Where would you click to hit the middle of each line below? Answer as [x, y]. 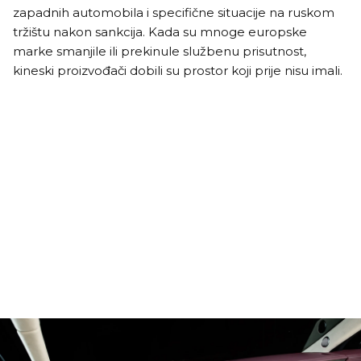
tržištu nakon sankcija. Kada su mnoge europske [160, 31]
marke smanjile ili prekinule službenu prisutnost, [160, 51]
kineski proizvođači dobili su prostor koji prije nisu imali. [178, 70]
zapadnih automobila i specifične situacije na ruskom [174, 12]
